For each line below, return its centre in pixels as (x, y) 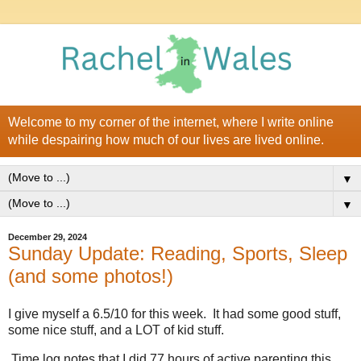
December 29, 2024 (48, 237)
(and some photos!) (91, 276)
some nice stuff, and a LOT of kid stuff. (116, 330)
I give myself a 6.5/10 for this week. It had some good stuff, (174, 314)
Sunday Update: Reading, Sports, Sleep (178, 253)
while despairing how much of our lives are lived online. (166, 139)
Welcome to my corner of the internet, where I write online (171, 122)
